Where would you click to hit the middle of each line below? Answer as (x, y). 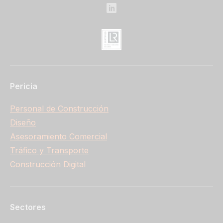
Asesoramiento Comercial (58, 137)
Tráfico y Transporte (49, 151)
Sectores (28, 207)
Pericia (24, 86)
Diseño (23, 123)
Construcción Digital (48, 165)
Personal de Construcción (59, 109)
